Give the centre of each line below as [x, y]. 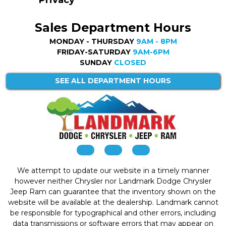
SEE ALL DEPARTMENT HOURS [113, 81]
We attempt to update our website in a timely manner [113, 171]
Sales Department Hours [113, 27]
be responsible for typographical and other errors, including [113, 213]
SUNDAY [97, 62]
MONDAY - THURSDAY [93, 41]
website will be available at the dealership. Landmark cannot [113, 203]
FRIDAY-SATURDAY [95, 52]
